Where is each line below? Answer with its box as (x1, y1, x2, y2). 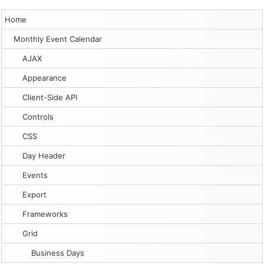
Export (22, 190, 47, 199)
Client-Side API (22, 93, 77, 102)
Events (22, 170, 48, 180)
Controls (22, 112, 54, 121)
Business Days (31, 248, 84, 258)
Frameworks (22, 209, 68, 219)
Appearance (22, 73, 67, 82)
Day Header (22, 151, 65, 160)
